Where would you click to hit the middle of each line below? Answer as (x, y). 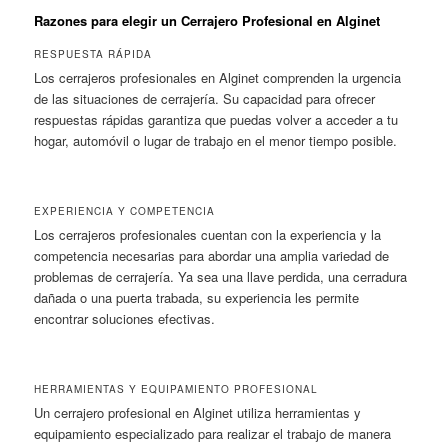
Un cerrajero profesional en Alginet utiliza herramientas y (198, 413)
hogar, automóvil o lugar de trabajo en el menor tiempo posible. (216, 141)
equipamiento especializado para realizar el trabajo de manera (213, 434)
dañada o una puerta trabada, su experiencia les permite (197, 298)
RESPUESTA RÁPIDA (93, 54)
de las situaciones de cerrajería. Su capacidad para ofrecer (205, 99)
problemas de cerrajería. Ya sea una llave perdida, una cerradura (221, 277)
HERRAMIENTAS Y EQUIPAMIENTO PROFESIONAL (176, 389)
